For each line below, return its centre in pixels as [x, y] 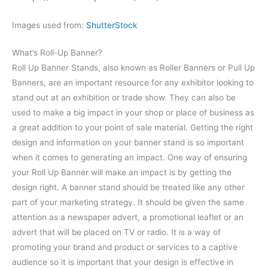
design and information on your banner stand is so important [128, 143]
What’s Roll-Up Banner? [57, 53]
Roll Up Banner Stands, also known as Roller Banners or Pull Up [133, 68]
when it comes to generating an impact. [90, 158]
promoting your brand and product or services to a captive [125, 247]
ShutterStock [112, 25]
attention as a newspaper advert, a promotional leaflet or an [128, 217]
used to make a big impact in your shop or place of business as [133, 113]
